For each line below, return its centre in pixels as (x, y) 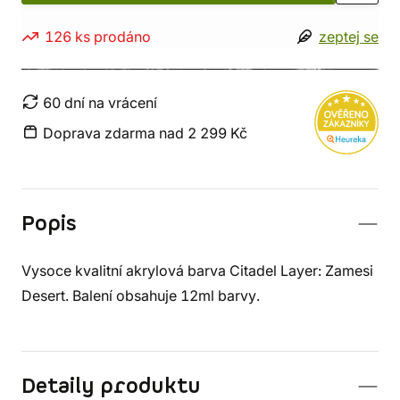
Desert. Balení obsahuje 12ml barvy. (141, 296)
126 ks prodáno (98, 37)
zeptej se (349, 37)
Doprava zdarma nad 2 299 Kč (145, 133)
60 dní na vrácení (100, 103)
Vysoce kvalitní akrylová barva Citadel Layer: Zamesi (197, 271)
